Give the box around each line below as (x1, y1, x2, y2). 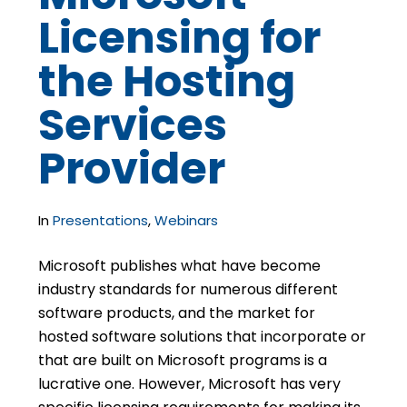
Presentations (53, 211, 149, 230)
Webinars (154, 211, 219, 230)
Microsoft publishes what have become (38, 255, 322, 276)
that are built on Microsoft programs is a (38, 350, 328, 371)
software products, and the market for (38, 303, 316, 323)
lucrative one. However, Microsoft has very (38, 373, 342, 394)
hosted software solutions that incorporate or (38, 326, 367, 347)
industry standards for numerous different (38, 279, 339, 300)
